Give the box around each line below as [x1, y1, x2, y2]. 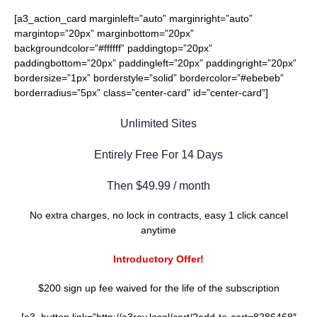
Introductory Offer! [113, 253, 204, 265]
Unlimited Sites [120, 117, 197, 130]
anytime [141, 224, 176, 236]
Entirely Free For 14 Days [94, 148, 223, 161]
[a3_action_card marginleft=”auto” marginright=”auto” [14, 13, 253, 25]
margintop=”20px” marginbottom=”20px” [14, 28, 194, 40]
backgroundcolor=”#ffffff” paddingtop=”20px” [14, 42, 212, 54]
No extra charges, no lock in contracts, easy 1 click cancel [29, 209, 288, 221]
